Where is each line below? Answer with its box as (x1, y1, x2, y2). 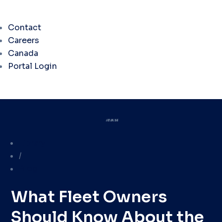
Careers (8, 35, 39, 46)
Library (19, 138, 46, 148)
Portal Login (8, 61, 57, 71)
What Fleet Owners (11, 187, 167, 207)
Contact (8, 22, 41, 33)
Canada (8, 48, 38, 58)
